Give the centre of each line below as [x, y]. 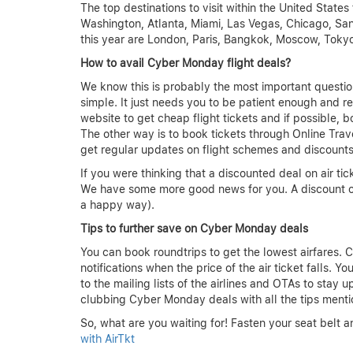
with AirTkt [108, 339]
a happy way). [117, 205]
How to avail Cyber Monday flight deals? [186, 63]
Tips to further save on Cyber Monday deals [194, 229]
